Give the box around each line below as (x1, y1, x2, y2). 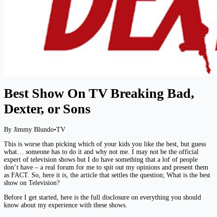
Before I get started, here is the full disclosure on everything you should (4, 193, 201, 201)
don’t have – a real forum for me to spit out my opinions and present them (4, 163, 208, 171)
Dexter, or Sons (4, 101, 91, 117)
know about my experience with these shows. (4, 201, 127, 209)
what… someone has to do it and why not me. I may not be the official (4, 148, 199, 155)
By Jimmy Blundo (4, 125, 54, 133)
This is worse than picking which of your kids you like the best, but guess (4, 140, 206, 148)
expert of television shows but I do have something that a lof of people (4, 155, 198, 163)
